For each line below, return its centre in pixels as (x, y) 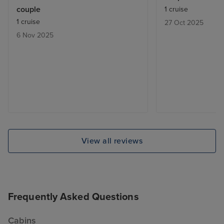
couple (28, 9)
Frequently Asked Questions (73, 197)
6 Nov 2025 (35, 35)
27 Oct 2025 (184, 22)
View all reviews (112, 141)
